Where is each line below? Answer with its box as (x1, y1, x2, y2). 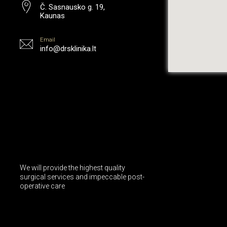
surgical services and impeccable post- (20, 173, 144, 181)
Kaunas (40, 11, 65, 20)
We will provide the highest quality (20, 164, 125, 172)
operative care (20, 182, 65, 191)
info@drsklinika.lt (40, 44, 97, 54)
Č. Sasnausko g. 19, (40, 2, 105, 12)
